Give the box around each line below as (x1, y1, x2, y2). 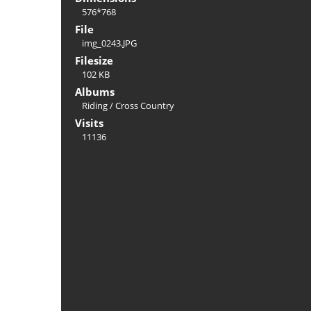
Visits (75, 115, 103, 130)
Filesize (75, 53, 113, 67)
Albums (75, 84, 115, 99)
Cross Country (115, 99, 174, 112)
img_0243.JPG (82, 36, 137, 49)
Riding (82, 99, 108, 112)
